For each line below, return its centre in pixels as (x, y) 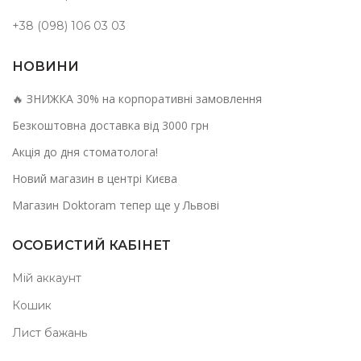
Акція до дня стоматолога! (85, 151)
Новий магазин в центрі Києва (95, 178)
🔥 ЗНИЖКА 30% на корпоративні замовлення (137, 98)
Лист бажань (50, 332)
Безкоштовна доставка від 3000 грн (110, 125)
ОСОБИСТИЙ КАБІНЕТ (91, 245)
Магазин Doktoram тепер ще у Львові (116, 205)
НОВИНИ (46, 66)
